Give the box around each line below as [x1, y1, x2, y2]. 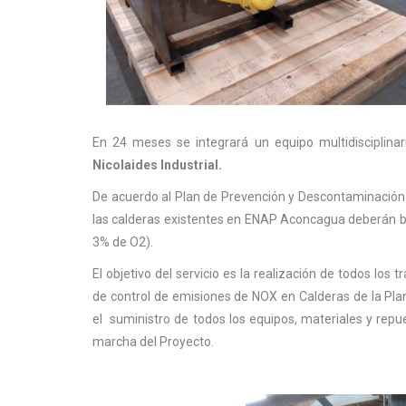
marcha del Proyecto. [92, 334, 214, 350]
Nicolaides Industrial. [92, 158, 222, 173]
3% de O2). [92, 235, 153, 250]
